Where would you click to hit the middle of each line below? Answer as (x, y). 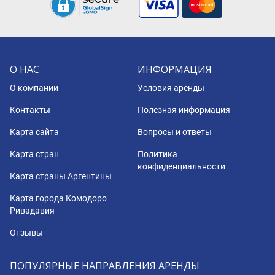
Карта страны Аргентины (61, 176)
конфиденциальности (181, 167)
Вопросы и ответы (175, 132)
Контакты (30, 110)
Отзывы (26, 233)
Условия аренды (171, 88)
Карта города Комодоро (58, 199)
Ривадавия (32, 211)
